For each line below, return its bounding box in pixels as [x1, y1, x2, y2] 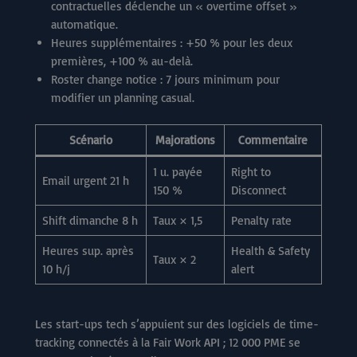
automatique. [51, 16, 118, 32]
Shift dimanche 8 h [41, 213, 138, 229]
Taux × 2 [152, 252, 196, 268]
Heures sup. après [41, 243, 134, 259]
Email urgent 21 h [41, 173, 129, 189]
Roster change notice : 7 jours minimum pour [51, 71, 280, 87]
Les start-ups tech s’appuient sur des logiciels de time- [35, 316, 319, 331]
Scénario [69, 132, 112, 148]
